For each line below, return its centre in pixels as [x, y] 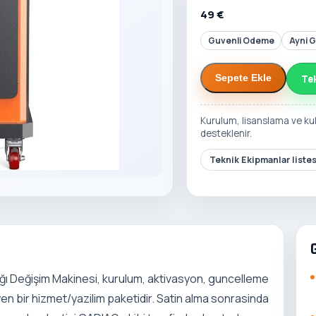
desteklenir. [226, 133]
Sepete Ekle [244, 78]
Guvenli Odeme [241, 40]
